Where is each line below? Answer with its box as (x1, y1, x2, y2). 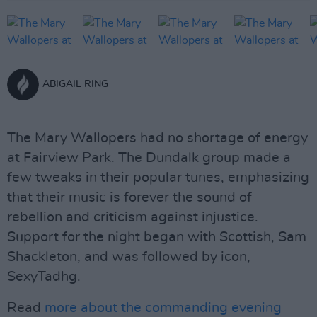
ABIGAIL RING (42, 79, 108, 89)
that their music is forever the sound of (7, 190, 252, 204)
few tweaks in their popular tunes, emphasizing (7, 171, 309, 185)
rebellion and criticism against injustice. (7, 210, 258, 224)
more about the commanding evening (45, 301, 282, 315)
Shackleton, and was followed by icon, (7, 250, 250, 264)
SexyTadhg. (7, 270, 81, 284)
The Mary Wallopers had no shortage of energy (7, 131, 308, 145)
